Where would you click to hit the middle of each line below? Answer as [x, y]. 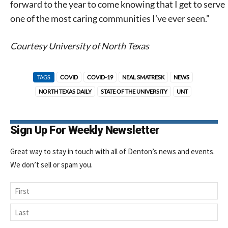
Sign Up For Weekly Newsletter [85, 130]
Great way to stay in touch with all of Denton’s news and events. [112, 152]
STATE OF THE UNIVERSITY [134, 92]
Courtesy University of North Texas [80, 46]
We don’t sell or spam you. [51, 165]
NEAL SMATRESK [143, 77]
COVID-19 [100, 77]
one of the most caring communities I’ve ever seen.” [110, 19]
